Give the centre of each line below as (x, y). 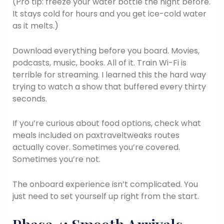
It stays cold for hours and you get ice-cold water (109, 14)
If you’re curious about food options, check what (106, 123)
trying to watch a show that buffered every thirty (109, 86)
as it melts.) (35, 26)
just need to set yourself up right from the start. (105, 196)
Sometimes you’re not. (56, 159)
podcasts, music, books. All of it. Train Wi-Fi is (99, 62)
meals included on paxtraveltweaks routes (96, 135)
